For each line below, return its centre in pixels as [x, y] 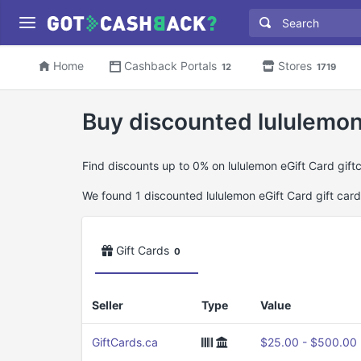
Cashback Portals [170, 66]
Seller [108, 305]
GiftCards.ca [125, 342]
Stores [295, 66]
